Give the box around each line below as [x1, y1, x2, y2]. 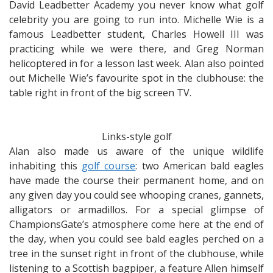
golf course [82, 159, 136, 172]
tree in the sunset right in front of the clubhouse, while [9, 247, 264, 260]
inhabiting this [9, 159, 82, 172]
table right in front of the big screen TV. [9, 86, 191, 99]
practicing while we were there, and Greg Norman [9, 42, 264, 55]
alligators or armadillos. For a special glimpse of [9, 203, 264, 216]
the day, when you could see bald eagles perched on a [9, 232, 264, 246]
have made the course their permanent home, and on [9, 174, 264, 187]
